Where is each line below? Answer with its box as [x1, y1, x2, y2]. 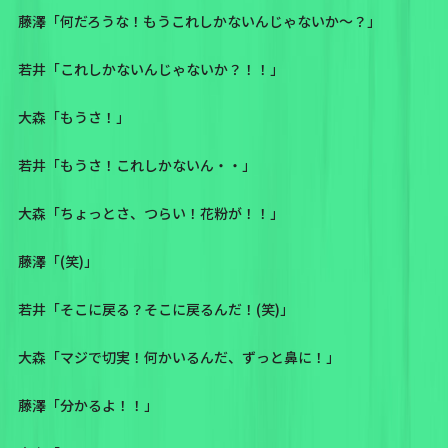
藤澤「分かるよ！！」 [17, 394, 158, 415]
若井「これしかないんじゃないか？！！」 [17, 58, 284, 79]
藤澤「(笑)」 [17, 250, 98, 271]
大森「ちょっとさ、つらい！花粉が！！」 [17, 202, 284, 223]
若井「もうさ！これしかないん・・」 [17, 154, 256, 175]
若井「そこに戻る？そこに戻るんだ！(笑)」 [17, 298, 294, 319]
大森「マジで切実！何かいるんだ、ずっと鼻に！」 [17, 346, 340, 367]
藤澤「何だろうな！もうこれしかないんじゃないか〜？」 [17, 10, 381, 31]
